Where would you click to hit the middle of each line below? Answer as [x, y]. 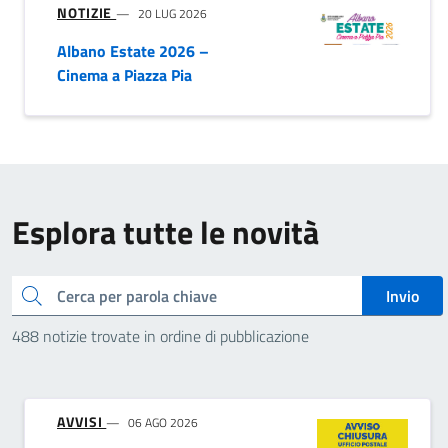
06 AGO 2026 [163, 422]
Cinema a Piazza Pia [124, 75]
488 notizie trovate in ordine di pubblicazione [160, 336]
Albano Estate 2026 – [133, 51]
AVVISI [82, 421]
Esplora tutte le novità [165, 232]
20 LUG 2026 [173, 13]
